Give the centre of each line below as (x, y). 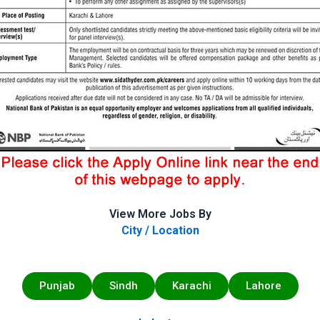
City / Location (160, 230)
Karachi (191, 286)
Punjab (57, 286)
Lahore (263, 286)
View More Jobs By (160, 214)
